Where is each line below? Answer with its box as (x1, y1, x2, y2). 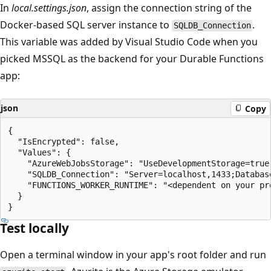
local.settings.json (11, 1, 87, 15)
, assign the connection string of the (87, 1, 252, 15)
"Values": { (8, 148, 71, 158)
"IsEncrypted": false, (8, 137, 119, 147)
